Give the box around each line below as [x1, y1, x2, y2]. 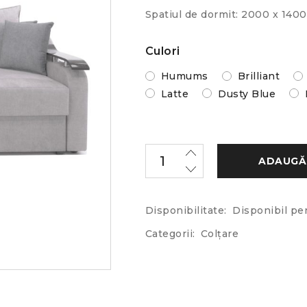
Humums [160, 70, 208, 83]
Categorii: [145, 227, 195, 240]
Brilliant [237, 70, 280, 83]
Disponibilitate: [145, 204, 227, 217]
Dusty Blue [218, 87, 276, 100]
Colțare [200, 227, 239, 240]
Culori [145, 45, 180, 58]
